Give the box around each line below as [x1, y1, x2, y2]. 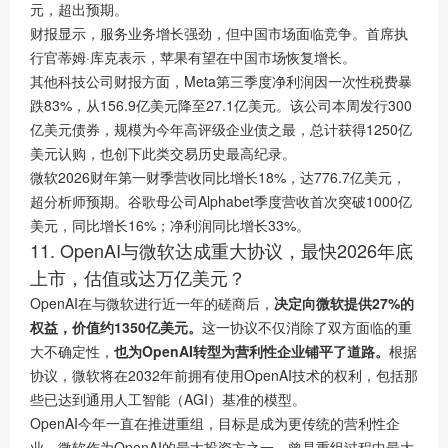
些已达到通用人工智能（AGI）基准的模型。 [30, 389, 306, 410]
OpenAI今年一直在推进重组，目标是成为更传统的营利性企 [30, 413, 400, 434]
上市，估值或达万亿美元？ [30, 264, 246, 291]
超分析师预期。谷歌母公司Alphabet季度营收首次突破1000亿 [30, 191, 412, 212]
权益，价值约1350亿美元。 [30, 317, 202, 338]
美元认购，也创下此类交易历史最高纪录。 [30, 143, 296, 164]
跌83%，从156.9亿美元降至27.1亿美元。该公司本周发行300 [30, 95, 412, 116]
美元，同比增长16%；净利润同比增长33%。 [30, 215, 310, 236]
